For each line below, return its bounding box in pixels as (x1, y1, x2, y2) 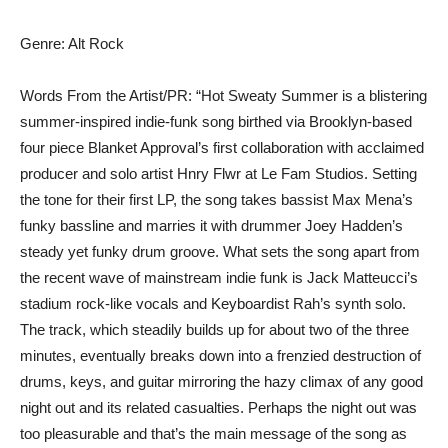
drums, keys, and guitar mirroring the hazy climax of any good (20, 372, 423, 390)
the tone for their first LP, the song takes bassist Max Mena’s (20, 190, 413, 208)
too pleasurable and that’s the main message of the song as (20, 424, 407, 442)
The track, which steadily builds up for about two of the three (20, 320, 409, 338)
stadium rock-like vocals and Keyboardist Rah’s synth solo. (20, 294, 406, 312)
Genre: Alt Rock (20, 34, 124, 52)
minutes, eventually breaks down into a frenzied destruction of (20, 346, 421, 364)
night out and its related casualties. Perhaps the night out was (20, 398, 417, 416)
